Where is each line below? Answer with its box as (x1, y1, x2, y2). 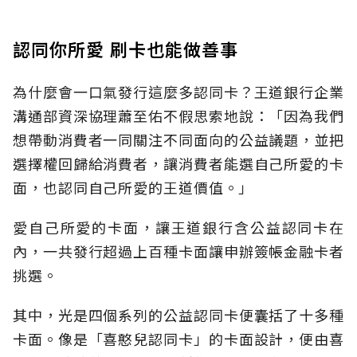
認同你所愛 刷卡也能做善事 (13, 36, 244, 62)
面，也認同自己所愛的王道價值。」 (13, 177, 254, 198)
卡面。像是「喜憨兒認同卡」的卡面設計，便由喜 (13, 328, 344, 350)
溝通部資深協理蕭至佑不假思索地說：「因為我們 (13, 105, 344, 127)
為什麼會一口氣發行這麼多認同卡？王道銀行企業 (13, 81, 344, 103)
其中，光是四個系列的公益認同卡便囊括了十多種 (13, 304, 344, 326)
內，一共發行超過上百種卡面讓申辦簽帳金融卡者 (13, 241, 344, 262)
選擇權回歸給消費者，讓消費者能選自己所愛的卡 (13, 153, 344, 175)
